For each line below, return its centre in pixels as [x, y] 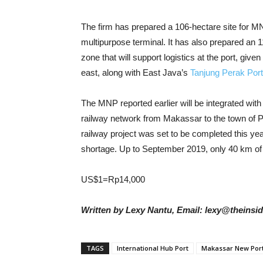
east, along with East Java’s [136, 73]
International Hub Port [153, 248]
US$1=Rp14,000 [113, 179]
